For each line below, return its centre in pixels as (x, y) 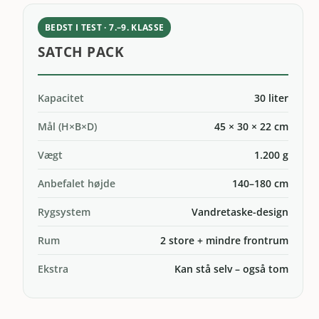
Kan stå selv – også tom (231, 268)
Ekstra (53, 268)
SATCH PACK (81, 52)
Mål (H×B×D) (68, 126)
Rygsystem (64, 211)
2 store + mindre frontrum (224, 240)
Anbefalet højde (77, 183)
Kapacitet (61, 98)
